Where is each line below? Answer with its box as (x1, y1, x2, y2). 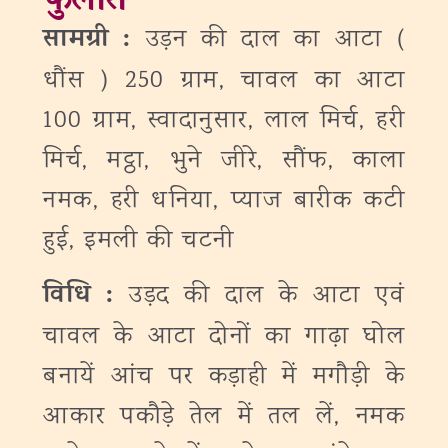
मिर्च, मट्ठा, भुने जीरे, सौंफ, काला (43, 143, 405, 180)
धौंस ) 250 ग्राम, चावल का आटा (43, 63, 405, 100)
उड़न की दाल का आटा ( (145, 22, 406, 59)
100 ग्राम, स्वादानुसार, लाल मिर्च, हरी (43, 103, 405, 140)
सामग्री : (43, 21, 146, 62)
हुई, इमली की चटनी (43, 223, 235, 260)
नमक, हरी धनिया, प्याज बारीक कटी (43, 183, 405, 220)
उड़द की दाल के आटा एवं (114, 278, 406, 315)
